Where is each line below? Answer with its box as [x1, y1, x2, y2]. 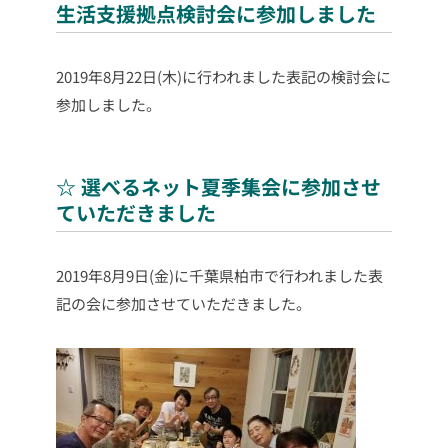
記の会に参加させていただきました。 [56, 293, 311, 315]
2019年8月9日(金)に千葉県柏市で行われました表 [56, 265, 383, 287]
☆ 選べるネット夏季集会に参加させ [56, 172, 381, 202]
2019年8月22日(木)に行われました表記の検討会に [56, 66, 391, 88]
